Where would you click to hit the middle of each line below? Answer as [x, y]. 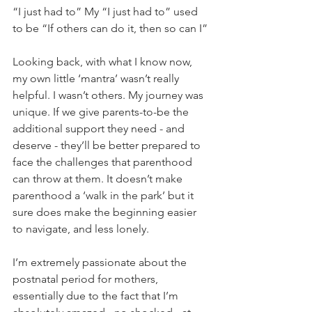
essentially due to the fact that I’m [97, 296]
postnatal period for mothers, [87, 279]
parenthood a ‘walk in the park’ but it [104, 195]
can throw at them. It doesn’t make [99, 179]
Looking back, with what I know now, [104, 62]
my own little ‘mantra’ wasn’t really [97, 78]
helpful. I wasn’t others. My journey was [109, 95]
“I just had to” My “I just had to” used [107, 11]
